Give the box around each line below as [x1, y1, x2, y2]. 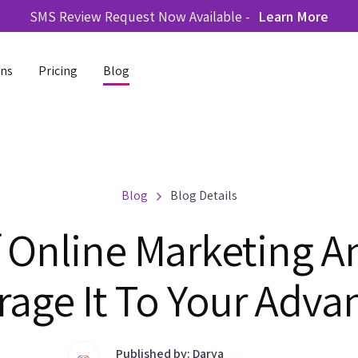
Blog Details [169, 187, 237, 204]
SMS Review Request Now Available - [30, 6, 250, 26]
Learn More [258, 6, 328, 26]
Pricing [38, 62, 78, 79]
